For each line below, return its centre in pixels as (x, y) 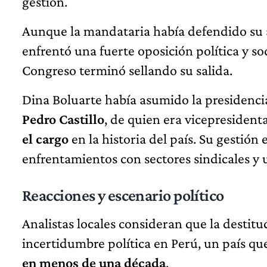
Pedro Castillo (63, 119)
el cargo (45, 139)
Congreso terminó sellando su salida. (127, 70)
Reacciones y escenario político (123, 195)
